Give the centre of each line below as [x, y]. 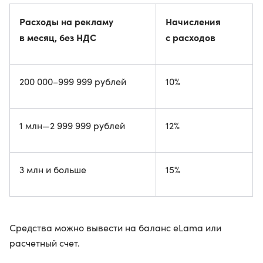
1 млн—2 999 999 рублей [72, 125]
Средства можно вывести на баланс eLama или [115, 227]
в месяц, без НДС [58, 37]
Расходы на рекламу [66, 21]
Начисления [193, 21]
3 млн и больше [53, 169]
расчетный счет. [45, 243]
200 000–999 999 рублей [73, 81]
